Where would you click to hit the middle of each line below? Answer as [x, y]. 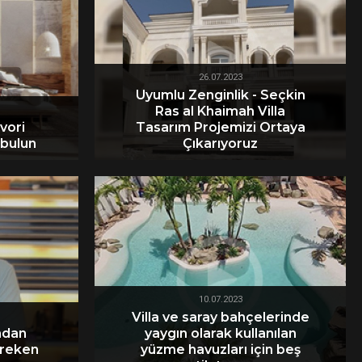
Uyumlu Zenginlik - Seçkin [220, 95]
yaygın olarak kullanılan [220, 333]
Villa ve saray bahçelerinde [220, 317]
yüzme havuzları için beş [220, 349]
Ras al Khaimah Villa [220, 111]
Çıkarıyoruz [220, 143]
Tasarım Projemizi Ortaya [220, 127]
